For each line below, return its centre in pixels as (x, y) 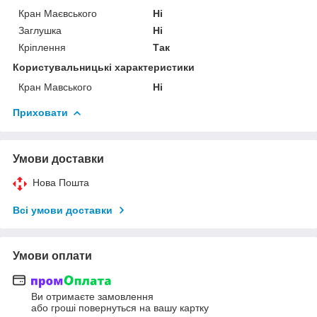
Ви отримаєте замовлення (92, 297)
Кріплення (42, 47)
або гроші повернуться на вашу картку (120, 308)
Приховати (40, 112)
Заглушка (40, 30)
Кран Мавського (55, 87)
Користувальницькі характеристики (104, 67)
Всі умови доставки (63, 210)
